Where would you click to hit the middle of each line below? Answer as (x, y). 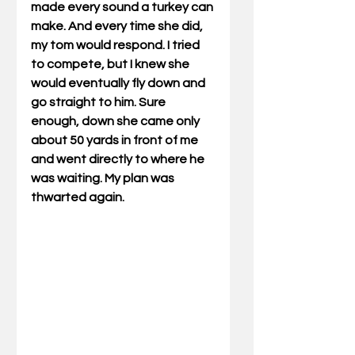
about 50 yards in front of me (116, 140)
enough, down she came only (116, 121)
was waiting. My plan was (104, 178)
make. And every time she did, (118, 26)
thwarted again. (97, 197)
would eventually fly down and (119, 83)
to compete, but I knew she (111, 64)
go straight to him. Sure (99, 102)
